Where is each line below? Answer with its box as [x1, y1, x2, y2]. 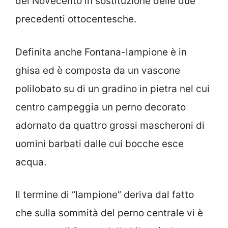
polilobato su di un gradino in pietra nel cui [15, 82, 210, 95]
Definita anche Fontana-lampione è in [15, 46, 187, 58]
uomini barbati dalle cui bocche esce [15, 137, 184, 150]
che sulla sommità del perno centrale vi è [15, 207, 203, 219]
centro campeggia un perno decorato [15, 101, 186, 113]
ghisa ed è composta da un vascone [15, 64, 180, 76]
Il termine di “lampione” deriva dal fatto [15, 189, 194, 201]
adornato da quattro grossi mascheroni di [15, 119, 205, 131]
